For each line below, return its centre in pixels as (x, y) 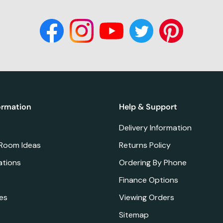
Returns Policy (145, 145)
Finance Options (149, 180)
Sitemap (134, 215)
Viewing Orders (147, 197)
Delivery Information (155, 127)
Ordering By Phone (153, 162)
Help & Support (148, 107)
